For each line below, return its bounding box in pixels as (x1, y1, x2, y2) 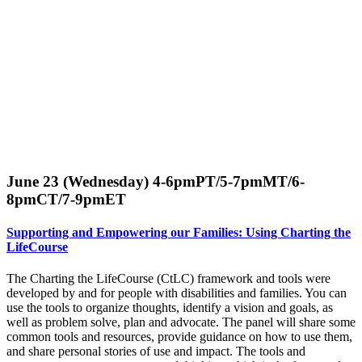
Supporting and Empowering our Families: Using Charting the (6, 225, 351, 239)
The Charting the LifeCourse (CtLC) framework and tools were (6, 271, 330, 286)
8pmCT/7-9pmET (6, 190, 126, 208)
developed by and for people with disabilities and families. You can (6, 286, 347, 301)
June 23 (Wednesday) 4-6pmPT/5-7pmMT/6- (6, 172, 305, 190)
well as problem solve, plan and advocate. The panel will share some (6, 315, 356, 330)
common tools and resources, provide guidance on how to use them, (6, 330, 352, 344)
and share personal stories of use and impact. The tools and (6, 344, 305, 359)
